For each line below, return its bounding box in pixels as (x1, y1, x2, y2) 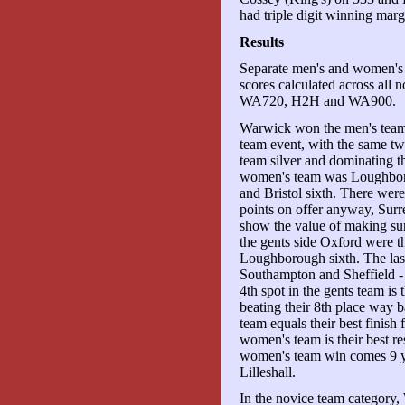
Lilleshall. (239, 363, 296, 380)
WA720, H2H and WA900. (239, 93, 396, 109)
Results (239, 33, 284, 50)
